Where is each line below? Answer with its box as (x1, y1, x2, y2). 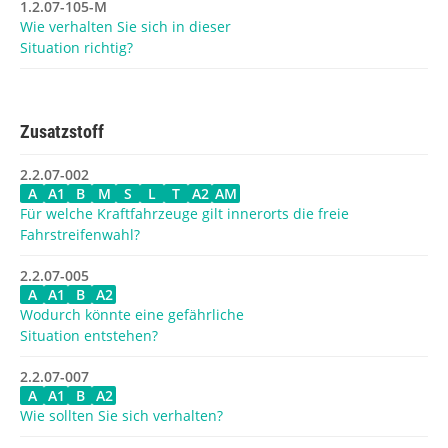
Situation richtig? (20, 37, 133, 57)
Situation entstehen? (20, 325, 158, 345)
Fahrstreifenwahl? (20, 224, 140, 244)
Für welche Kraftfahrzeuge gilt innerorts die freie (20, 203, 349, 223)
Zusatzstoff (20, 120, 104, 142)
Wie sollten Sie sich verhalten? (20, 405, 223, 425)
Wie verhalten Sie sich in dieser (20, 16, 231, 36)
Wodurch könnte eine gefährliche (20, 304, 244, 324)
